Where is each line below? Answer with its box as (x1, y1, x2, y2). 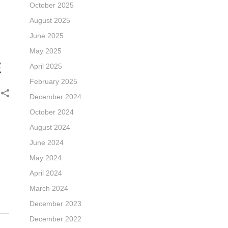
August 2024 (30, 123, 71, 131)
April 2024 (30, 169, 63, 177)
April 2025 (30, 62, 63, 70)
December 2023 (30, 199, 82, 208)
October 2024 (30, 108, 74, 116)
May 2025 (30, 47, 62, 55)
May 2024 (30, 154, 62, 162)
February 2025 (30, 77, 78, 85)
